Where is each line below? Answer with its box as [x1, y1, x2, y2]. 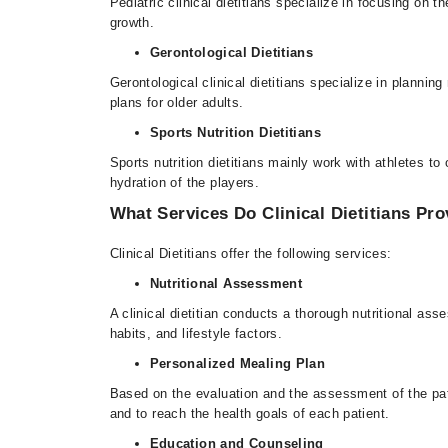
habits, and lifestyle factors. [109, 326, 283, 341]
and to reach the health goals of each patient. [109, 406, 390, 421]
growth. [109, 15, 155, 30]
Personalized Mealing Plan [149, 356, 326, 371]
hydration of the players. [109, 175, 260, 190]
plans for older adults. [109, 95, 248, 110]
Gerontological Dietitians [149, 45, 314, 60]
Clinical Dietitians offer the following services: [109, 246, 392, 261]
